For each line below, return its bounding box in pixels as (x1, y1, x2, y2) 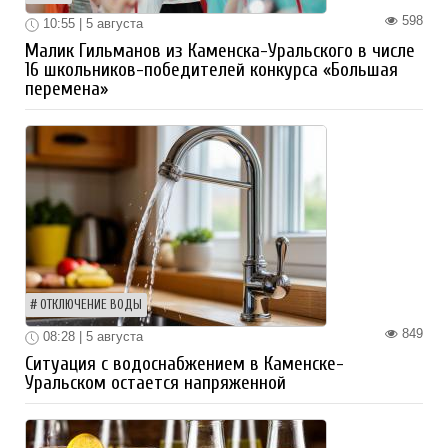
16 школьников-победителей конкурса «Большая (25, 58, 398, 81)
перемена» (25, 77, 108, 100)
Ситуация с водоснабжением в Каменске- (25, 352, 344, 375)
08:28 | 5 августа (39, 328, 143, 344)
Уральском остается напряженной (25, 371, 286, 394)
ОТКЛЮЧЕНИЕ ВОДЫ (40, 297, 142, 312)
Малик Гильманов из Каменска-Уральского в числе (25, 39, 415, 62)
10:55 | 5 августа (39, 16, 143, 32)
